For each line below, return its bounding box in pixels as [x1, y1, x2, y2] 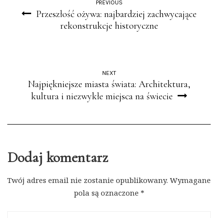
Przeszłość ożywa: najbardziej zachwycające [36, 8, 197, 20]
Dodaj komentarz [7, 148, 108, 166]
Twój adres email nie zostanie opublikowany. [7, 175, 168, 185]
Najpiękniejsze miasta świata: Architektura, [28, 78, 190, 90]
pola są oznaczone [73, 187, 141, 198]
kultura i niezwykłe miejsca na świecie [31, 90, 173, 102]
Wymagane [170, 175, 211, 185]
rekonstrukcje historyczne [60, 19, 158, 32]
